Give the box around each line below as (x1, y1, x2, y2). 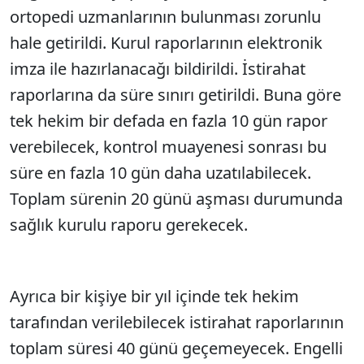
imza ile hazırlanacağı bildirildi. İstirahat (10, 58, 305, 80)
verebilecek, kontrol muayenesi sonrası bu (10, 136, 327, 158)
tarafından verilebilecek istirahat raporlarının (10, 311, 344, 333)
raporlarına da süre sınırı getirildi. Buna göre (10, 84, 341, 106)
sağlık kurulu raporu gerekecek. (10, 214, 248, 236)
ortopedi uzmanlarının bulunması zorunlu (10, 6, 321, 28)
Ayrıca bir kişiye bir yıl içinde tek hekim (10, 285, 299, 307)
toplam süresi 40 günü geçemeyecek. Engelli (10, 337, 343, 359)
